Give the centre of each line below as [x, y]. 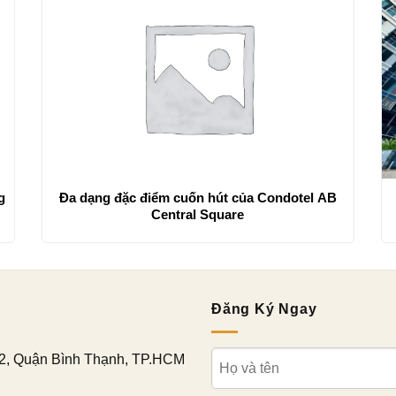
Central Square [198, 214]
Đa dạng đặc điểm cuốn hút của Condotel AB [198, 197]
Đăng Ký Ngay [264, 308]
